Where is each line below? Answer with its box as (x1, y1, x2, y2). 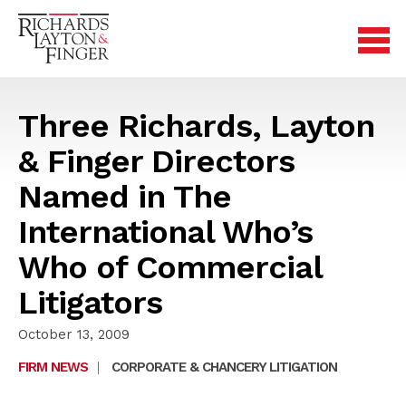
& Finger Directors (18, 142, 295, 180)
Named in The (18, 178, 231, 216)
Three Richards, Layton (18, 107, 374, 145)
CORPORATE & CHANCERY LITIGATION (111, 359, 337, 375)
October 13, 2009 (18, 326, 130, 343)
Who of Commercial (18, 248, 322, 286)
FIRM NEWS (18, 359, 88, 375)
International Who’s (18, 213, 313, 251)
